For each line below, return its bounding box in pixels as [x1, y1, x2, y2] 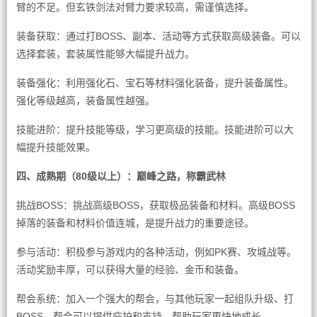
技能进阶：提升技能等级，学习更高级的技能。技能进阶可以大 [16, 124, 294, 135]
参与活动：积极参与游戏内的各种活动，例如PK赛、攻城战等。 [16, 246, 296, 258]
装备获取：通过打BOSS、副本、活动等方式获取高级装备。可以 [16, 30, 301, 42]
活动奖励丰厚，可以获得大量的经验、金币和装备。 [16, 264, 244, 275]
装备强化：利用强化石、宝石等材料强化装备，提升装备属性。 [16, 77, 294, 88]
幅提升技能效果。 [16, 142, 96, 153]
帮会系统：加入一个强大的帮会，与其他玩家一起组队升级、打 [16, 293, 294, 304]
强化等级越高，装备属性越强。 [16, 95, 155, 106]
